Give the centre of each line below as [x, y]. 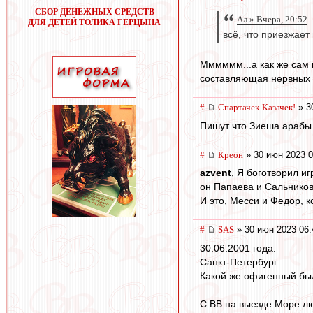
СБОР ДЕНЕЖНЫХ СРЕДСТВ [94, 12]
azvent [216, 173]
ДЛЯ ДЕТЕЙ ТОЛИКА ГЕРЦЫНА [94, 22]
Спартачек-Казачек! [257, 108]
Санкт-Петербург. [239, 262]
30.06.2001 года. [238, 248]
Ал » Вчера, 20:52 [272, 20]
